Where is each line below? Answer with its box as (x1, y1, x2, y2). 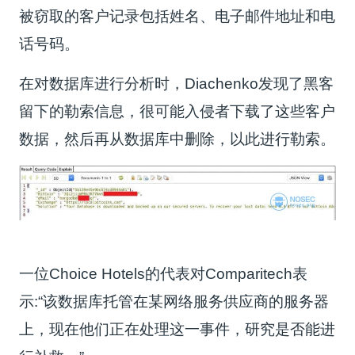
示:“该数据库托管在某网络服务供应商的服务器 (19, 292, 330, 310)
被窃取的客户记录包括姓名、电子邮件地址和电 (19, 7, 336, 25)
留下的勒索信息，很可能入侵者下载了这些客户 (19, 102, 336, 120)
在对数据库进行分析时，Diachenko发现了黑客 (19, 74, 334, 92)
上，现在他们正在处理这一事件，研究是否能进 (19, 320, 336, 338)
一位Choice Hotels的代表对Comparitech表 (19, 265, 308, 282)
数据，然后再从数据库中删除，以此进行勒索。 (19, 130, 336, 147)
